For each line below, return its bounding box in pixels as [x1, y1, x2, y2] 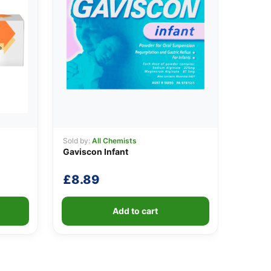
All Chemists [91, 135, 137, 145]
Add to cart [113, 205, 158, 216]
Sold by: [62, 135, 92, 145]
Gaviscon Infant [62, 146, 128, 157]
